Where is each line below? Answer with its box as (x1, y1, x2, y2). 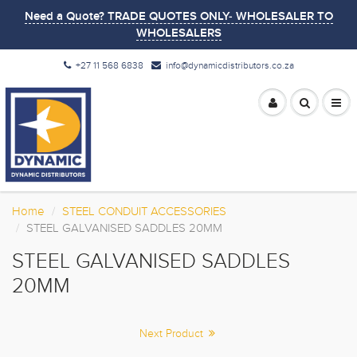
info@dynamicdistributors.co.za (165, 60, 294, 71)
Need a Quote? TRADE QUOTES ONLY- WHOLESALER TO (24, 10, 333, 22)
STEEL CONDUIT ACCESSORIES (62, 204, 226, 218)
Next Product (139, 327, 206, 340)
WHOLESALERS (135, 27, 222, 39)
